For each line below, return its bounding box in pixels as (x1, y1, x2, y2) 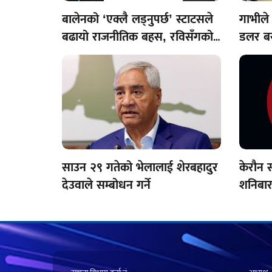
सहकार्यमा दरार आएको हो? (62, 47, 184, 61)
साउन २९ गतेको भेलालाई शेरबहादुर (62, 160, 218, 174)
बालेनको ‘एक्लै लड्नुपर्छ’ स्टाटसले (62, 12, 213, 25)
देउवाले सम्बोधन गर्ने (62, 177, 151, 191)
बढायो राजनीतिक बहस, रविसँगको (62, 29, 213, 43)
